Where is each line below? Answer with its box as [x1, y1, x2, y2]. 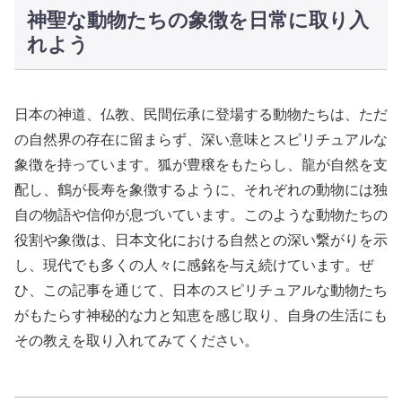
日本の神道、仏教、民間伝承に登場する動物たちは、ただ [14, 106, 388, 122]
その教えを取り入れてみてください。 [14, 332, 258, 348]
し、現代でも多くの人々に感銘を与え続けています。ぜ [14, 257, 373, 273]
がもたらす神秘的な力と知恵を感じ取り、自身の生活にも [14, 307, 388, 323]
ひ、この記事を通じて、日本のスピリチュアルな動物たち [14, 282, 388, 298]
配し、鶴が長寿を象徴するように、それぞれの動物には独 [14, 181, 388, 197]
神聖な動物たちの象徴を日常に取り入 [26, 9, 369, 32]
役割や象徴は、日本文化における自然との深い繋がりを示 [14, 232, 388, 248]
